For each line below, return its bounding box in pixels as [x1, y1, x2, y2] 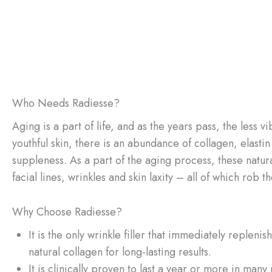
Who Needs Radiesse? [12, 95, 120, 112]
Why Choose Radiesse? [12, 204, 122, 220]
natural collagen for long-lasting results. [29, 244, 211, 260]
